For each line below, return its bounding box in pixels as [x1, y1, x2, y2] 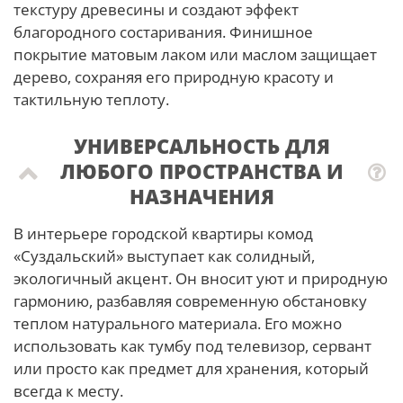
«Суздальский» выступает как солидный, [13, 245, 315, 266]
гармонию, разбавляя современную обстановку [13, 290, 367, 311]
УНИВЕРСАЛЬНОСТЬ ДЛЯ [73, 131, 330, 159]
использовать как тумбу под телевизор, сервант [13, 335, 372, 356]
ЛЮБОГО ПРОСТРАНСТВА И [59, 157, 344, 184]
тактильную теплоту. [13, 88, 169, 110]
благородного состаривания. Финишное [13, 21, 313, 42]
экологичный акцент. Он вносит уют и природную [13, 267, 388, 289]
